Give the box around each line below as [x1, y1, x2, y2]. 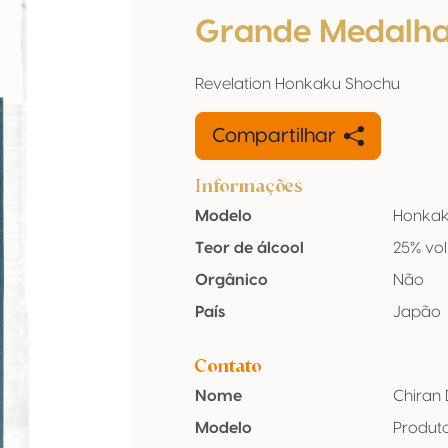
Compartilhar [212, 126, 336, 146]
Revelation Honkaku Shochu [195, 76, 400, 92]
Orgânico [195, 272, 268, 288]
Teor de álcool [195, 240, 304, 256]
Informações [195, 173, 303, 198]
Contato [195, 353, 261, 378]
